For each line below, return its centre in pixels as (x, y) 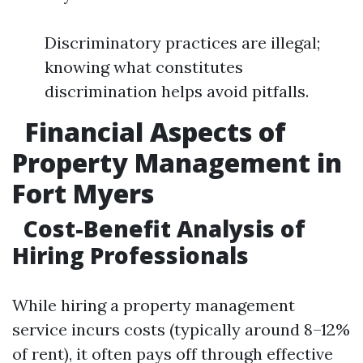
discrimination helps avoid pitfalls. (177, 91)
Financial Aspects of (152, 132)
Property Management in (177, 162)
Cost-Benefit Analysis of (162, 228)
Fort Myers (83, 193)
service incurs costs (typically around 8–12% (181, 329)
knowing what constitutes (144, 67)
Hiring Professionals (130, 255)
